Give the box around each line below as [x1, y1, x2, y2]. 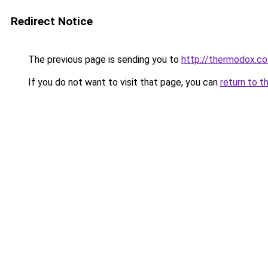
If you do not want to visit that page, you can [26, 77, 220, 88]
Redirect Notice [11, 14, 93, 28]
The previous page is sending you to [26, 54, 181, 65]
